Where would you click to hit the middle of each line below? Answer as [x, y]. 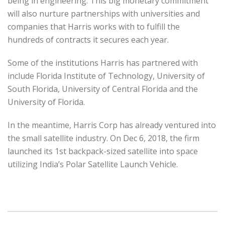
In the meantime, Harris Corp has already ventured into [112, 125]
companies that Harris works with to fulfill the [94, 27]
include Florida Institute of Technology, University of [106, 76]
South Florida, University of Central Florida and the [103, 89]
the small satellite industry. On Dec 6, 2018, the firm [103, 138]
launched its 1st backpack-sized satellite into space [103, 151]
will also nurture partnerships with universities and [104, 14]
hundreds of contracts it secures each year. [88, 40]
